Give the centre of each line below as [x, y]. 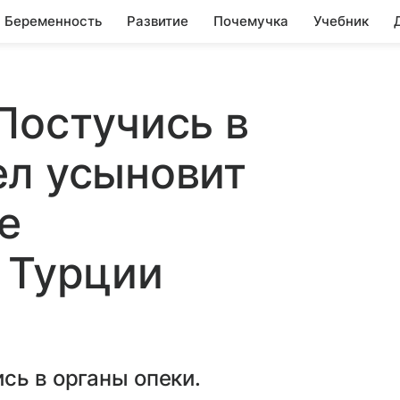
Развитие [158, 21]
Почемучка [251, 21]
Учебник [341, 21]
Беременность [53, 21]
